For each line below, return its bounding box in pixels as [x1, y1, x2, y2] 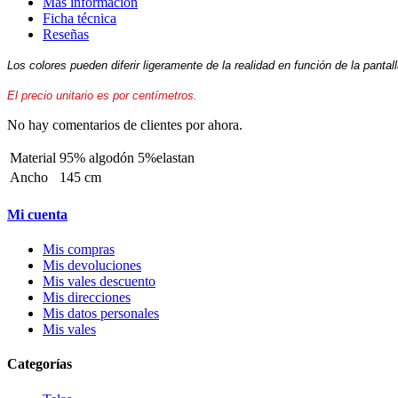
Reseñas [43, 26, 89, 42]
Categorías [7, 356, 72, 372]
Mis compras [43, 242, 115, 258]
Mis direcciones [43, 290, 131, 306]
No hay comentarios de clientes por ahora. [7, 116, 243, 132]
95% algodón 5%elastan [60, 149, 195, 165]
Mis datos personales [43, 306, 159, 322]
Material [10, 149, 56, 165]
